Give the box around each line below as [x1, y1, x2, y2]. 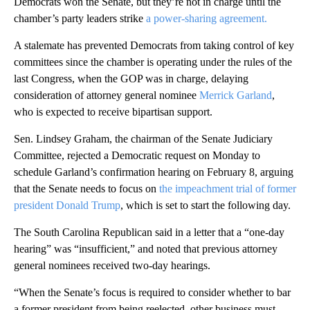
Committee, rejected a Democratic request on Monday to [14, 149, 260, 161]
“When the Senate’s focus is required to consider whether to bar [14, 286, 291, 298]
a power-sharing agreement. [146, 12, 267, 24]
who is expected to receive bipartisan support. [14, 105, 212, 118]
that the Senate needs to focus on [14, 182, 159, 194]
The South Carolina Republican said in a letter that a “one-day [14, 226, 284, 238]
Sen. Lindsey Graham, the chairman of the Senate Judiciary [14, 132, 273, 145]
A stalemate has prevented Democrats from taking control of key [14, 39, 294, 51]
